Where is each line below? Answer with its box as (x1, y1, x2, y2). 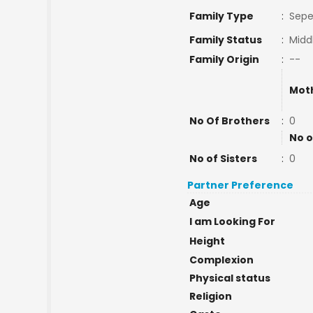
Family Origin (189, 52, 259, 66)
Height (189, 234, 225, 248)
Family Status (189, 33, 262, 47)
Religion (189, 289, 232, 303)
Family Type (189, 9, 254, 23)
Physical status (189, 271, 270, 285)
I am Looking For (189, 214, 275, 228)
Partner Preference (187, 178, 294, 192)
